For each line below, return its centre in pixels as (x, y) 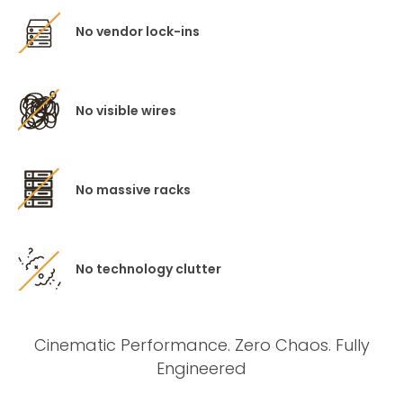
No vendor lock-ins (138, 31)
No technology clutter (148, 269)
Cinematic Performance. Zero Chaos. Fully (201, 345)
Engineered (201, 368)
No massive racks (133, 190)
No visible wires (126, 111)
